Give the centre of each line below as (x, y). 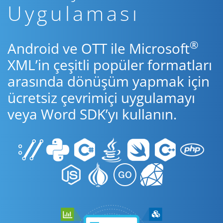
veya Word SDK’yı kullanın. (92, 114)
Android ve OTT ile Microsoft (99, 48)
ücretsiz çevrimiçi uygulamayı (101, 98)
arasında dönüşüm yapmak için (109, 81)
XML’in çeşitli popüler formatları (110, 65)
